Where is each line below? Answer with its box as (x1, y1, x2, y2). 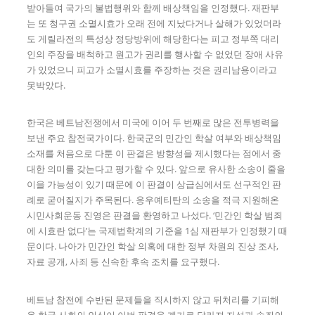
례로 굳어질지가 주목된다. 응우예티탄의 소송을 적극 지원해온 (27, 193, 280, 207)
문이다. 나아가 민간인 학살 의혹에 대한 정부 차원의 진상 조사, (27, 240, 279, 253)
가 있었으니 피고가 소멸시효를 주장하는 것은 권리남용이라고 (27, 63, 278, 76)
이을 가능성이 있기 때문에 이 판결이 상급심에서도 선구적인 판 (27, 178, 282, 191)
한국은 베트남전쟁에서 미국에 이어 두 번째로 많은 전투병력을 (27, 116, 280, 129)
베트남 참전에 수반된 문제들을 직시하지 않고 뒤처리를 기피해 (27, 293, 280, 307)
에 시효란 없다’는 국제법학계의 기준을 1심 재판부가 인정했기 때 (27, 224, 288, 238)
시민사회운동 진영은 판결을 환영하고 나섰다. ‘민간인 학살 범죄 (27, 209, 283, 222)
